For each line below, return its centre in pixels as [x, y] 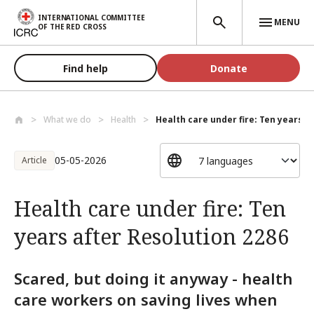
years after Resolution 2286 [152, 237]
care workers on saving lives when [146, 299]
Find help [86, 68]
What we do [67, 120]
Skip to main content [56, 12]
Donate [228, 68]
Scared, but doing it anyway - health [153, 278]
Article [34, 160]
